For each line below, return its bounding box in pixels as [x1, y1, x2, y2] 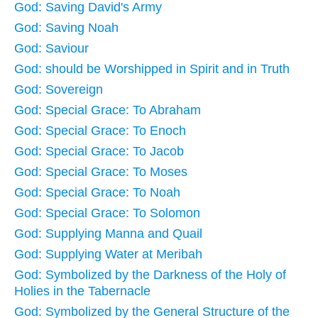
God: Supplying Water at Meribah [14, 246, 202, 261]
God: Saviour [14, 40, 89, 55]
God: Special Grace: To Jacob [14, 143, 184, 158]
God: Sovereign [14, 82, 103, 97]
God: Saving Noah [14, 20, 119, 35]
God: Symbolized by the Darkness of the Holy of [14, 267, 286, 282]
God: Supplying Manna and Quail [14, 226, 202, 241]
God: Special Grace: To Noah [14, 185, 180, 199]
